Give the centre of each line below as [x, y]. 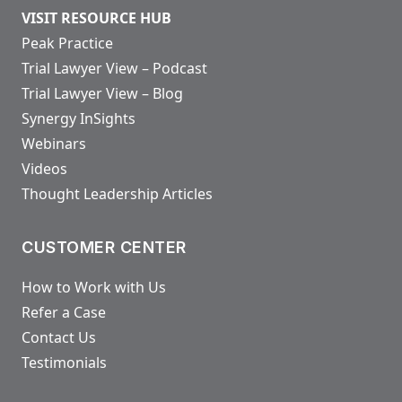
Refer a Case [64, 312]
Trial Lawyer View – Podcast [114, 68]
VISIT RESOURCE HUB [96, 17]
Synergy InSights [79, 118]
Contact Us [59, 337]
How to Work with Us [94, 287]
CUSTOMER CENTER [104, 247]
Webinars [54, 143]
